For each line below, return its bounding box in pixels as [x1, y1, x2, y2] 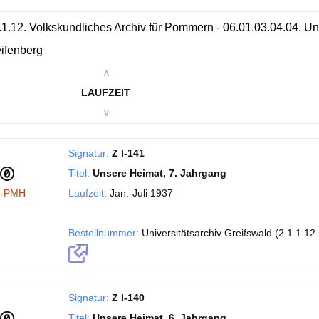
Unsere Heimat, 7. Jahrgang [93, 167, 226, 179]
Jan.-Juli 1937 [107, 187, 173, 199]
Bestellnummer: [68, 227, 139, 239]
